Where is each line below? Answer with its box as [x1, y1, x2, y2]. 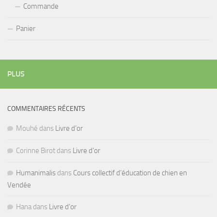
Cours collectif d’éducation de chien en [73, 168, 187, 177]
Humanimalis [16, 168, 56, 177]
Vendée [7, 180, 31, 189]
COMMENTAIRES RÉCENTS [7, 104, 85, 113]
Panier [16, 24, 35, 33]
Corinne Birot [16, 146, 55, 155]
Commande [23, 1, 59, 11]
